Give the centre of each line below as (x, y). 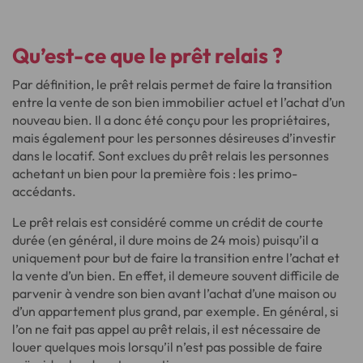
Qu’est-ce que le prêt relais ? (147, 56)
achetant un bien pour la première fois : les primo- (155, 173)
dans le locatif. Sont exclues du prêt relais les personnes (171, 156)
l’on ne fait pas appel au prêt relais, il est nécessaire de (167, 329)
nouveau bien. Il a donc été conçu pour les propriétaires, (171, 120)
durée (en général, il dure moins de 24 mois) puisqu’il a (165, 240)
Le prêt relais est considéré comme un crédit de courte (168, 222)
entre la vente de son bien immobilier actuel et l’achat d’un (179, 102)
